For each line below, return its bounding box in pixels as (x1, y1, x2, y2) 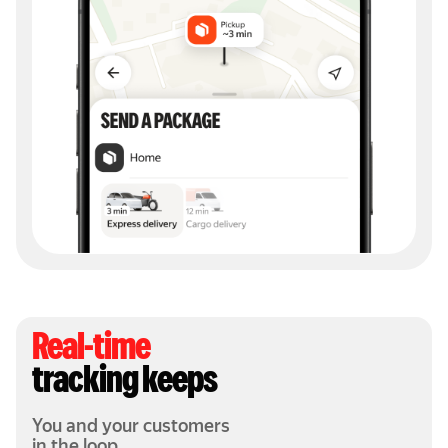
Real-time (32, 331, 150, 369)
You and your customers (32, 415, 231, 440)
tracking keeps (32, 364, 217, 402)
